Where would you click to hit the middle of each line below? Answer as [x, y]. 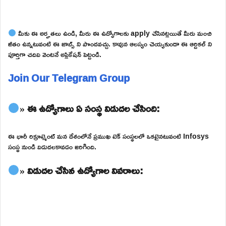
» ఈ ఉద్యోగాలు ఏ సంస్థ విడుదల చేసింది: [90, 108]
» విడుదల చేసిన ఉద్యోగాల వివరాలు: [81, 170]
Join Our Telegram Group [69, 77]
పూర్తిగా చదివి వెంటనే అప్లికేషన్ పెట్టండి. [55, 54]
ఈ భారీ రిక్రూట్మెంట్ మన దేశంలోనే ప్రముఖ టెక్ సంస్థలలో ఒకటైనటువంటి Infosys [108, 136]
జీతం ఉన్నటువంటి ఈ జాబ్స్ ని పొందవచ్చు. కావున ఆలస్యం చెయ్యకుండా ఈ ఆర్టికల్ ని [110, 43]
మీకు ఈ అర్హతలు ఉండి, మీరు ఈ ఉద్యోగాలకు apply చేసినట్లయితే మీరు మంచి [114, 33]
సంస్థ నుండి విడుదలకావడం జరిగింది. [52, 146]
